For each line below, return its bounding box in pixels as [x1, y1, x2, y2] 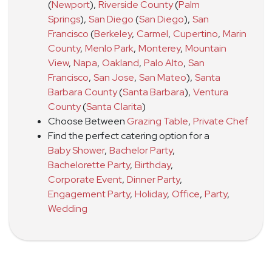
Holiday [135, 188, 167, 200]
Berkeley [94, 27, 132, 40]
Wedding [48, 202, 87, 215]
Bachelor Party [109, 144, 172, 157]
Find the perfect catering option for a [48, 129, 209, 142]
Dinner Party [127, 173, 180, 186]
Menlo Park [85, 42, 134, 55]
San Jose [93, 71, 134, 84]
